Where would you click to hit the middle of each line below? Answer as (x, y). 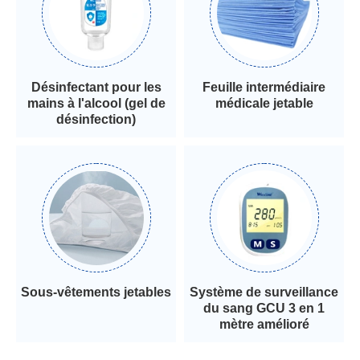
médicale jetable (264, 104)
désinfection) (96, 120)
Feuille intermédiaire (264, 88)
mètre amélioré (264, 325)
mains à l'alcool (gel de (96, 104)
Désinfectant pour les (96, 88)
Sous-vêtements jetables (96, 292)
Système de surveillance (264, 292)
